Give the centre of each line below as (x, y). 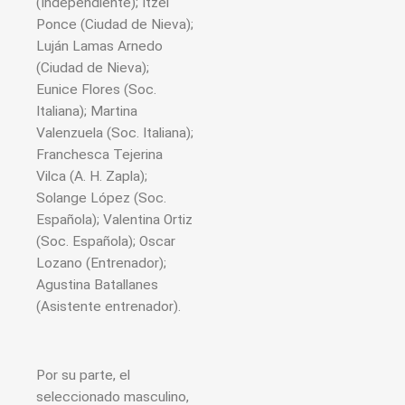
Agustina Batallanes (97, 285)
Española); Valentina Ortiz (114, 220)
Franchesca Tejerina (99, 155)
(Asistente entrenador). (108, 307)
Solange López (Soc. (101, 198)
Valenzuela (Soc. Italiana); (115, 133)
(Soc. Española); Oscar (106, 242)
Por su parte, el (83, 375)
